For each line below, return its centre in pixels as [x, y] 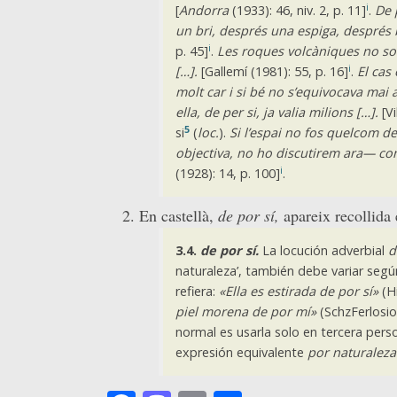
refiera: [197, 292]
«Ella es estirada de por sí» [298, 292]
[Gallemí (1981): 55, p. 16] [272, 72]
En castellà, [179, 215]
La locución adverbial [323, 251]
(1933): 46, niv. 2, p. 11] [297, 11]
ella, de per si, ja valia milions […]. [276, 113]
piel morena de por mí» [245, 312]
